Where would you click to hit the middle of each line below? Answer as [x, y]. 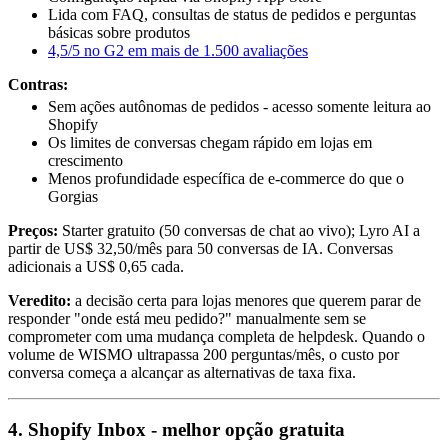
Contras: [38, 84]
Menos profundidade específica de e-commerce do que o [226, 179]
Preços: [33, 231]
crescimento [85, 161]
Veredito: [39, 301]
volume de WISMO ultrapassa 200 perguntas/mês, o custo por [203, 355]
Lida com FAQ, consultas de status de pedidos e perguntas [232, 14]
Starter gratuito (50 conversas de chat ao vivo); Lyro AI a [239, 231]
